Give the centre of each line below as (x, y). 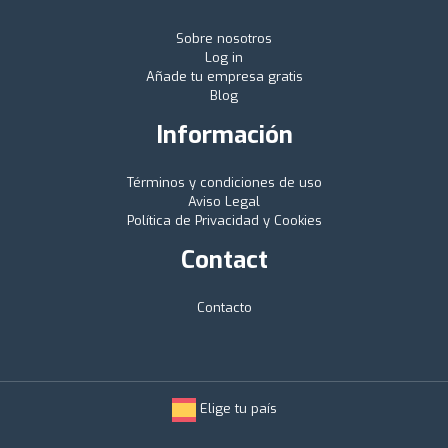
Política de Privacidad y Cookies (224, 220)
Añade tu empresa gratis (224, 76)
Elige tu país (236, 409)
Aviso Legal (224, 201)
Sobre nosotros (224, 38)
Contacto (224, 307)
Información (224, 134)
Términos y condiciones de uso (224, 182)
